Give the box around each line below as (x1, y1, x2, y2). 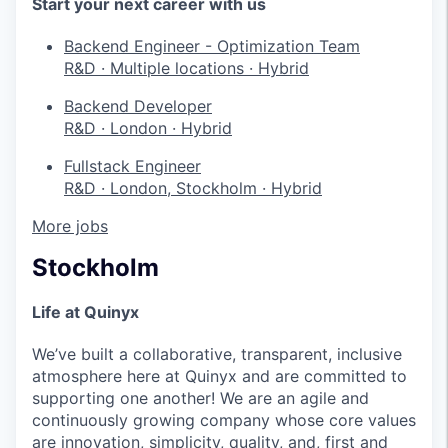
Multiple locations (110, 57, 244, 78)
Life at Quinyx (32, 301, 139, 322)
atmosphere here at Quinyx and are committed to (32, 365, 407, 386)
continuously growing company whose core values (32, 409, 416, 430)
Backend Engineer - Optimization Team (64, 35, 360, 56)
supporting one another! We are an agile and (32, 387, 369, 408)
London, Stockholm (110, 177, 257, 198)
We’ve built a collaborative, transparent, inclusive (32, 343, 402, 364)
